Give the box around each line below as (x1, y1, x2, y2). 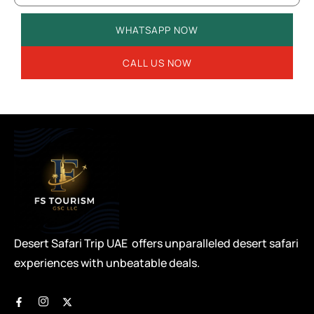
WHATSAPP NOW (116, 22, 198, 36)
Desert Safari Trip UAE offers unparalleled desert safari (14, 235, 299, 251)
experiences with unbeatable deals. (14, 254, 200, 271)
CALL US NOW (122, 55, 192, 69)
